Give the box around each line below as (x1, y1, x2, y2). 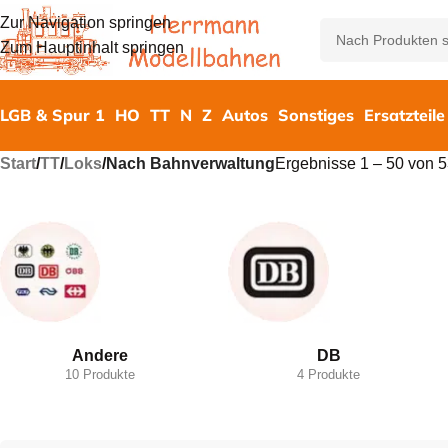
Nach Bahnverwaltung (106, 155, 275, 172)
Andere (71, 347, 128, 364)
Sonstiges (278, 104, 354, 125)
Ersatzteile (364, 104, 445, 125)
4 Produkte (297, 367, 360, 382)
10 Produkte (64, 367, 135, 382)
